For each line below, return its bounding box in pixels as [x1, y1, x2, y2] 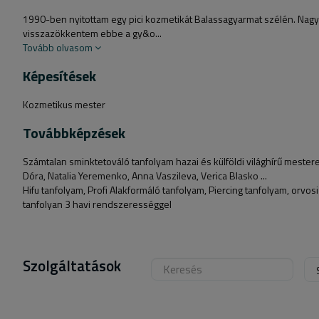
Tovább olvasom [23, 40, 93, 55]
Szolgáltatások [23, 254, 121, 277]
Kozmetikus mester [23, 97, 105, 112]
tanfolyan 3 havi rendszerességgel [23, 197, 172, 211]
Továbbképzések [23, 122, 125, 144]
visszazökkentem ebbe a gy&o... [23, 26, 162, 41]
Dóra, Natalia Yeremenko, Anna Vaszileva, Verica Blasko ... [23, 168, 267, 183]
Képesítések [23, 65, 96, 87]
